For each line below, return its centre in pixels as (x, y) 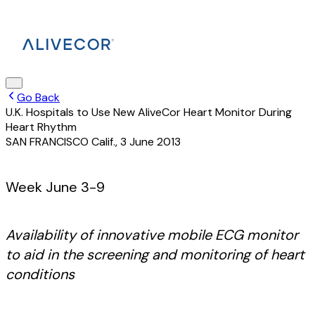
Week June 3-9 (55, 187)
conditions (40, 274)
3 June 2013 (150, 142)
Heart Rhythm (41, 127)
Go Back (38, 97)
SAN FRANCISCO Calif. (60, 142)
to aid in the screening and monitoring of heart (155, 255)
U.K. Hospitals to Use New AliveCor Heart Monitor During (149, 112)
